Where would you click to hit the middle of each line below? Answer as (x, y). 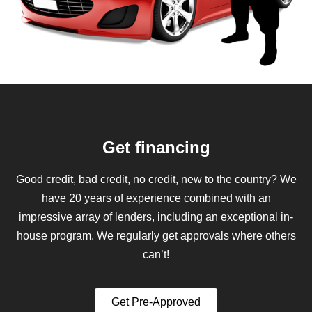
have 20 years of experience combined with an (156, 198)
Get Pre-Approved (156, 302)
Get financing (156, 148)
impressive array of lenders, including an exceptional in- (156, 217)
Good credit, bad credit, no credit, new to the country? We (156, 180)
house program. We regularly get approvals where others (156, 236)
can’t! (156, 255)
